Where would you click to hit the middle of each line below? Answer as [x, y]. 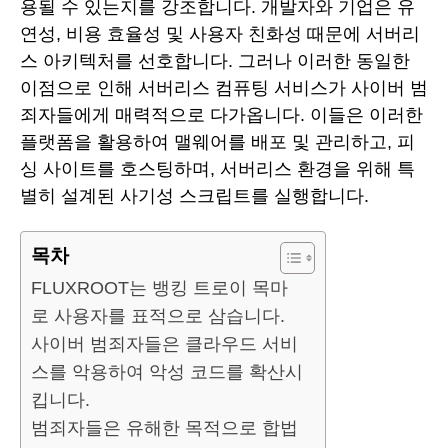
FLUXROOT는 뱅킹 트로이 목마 [159, 288]
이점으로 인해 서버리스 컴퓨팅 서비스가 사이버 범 [224, 87]
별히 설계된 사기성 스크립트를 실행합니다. [194, 195]
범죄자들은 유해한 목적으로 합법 [164, 428]
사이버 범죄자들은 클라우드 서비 [164, 344]
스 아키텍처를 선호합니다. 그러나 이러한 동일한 [215, 60]
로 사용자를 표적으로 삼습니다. [158, 316]
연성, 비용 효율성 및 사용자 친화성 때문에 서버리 [220, 33]
